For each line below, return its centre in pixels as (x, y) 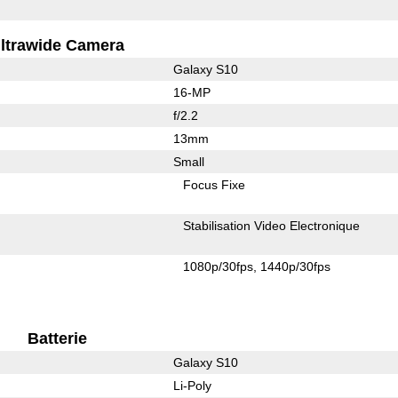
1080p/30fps (219, 266)
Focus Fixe (215, 184)
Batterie (57, 338)
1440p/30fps (296, 266)
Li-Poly (192, 385)
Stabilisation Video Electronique (272, 225)
